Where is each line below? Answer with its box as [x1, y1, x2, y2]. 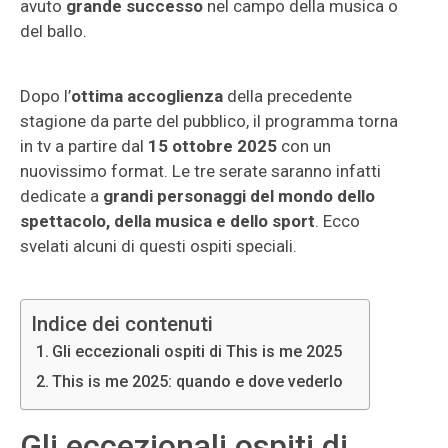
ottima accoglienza [71, 86, 223, 106]
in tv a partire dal [20, 136, 148, 156]
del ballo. [20, 21, 87, 41]
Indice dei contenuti [31, 312, 213, 336]
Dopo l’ [20, 86, 71, 106]
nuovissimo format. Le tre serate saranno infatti [20, 161, 381, 181]
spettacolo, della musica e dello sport [20, 211, 315, 231]
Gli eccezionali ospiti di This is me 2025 [52, 342, 343, 361]
